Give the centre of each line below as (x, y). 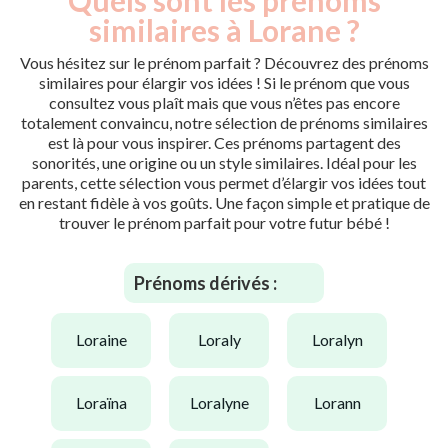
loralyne (223, 403)
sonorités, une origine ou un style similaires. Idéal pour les (224, 162)
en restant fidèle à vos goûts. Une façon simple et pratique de (224, 202)
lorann (341, 403)
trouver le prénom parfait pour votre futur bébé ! (224, 222)
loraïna (105, 403)
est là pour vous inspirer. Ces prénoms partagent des (224, 142)
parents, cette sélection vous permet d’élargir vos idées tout (224, 182)
